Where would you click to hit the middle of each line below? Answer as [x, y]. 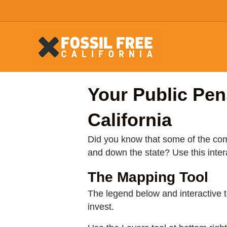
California [130, 120]
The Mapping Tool [148, 177]
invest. [102, 207]
